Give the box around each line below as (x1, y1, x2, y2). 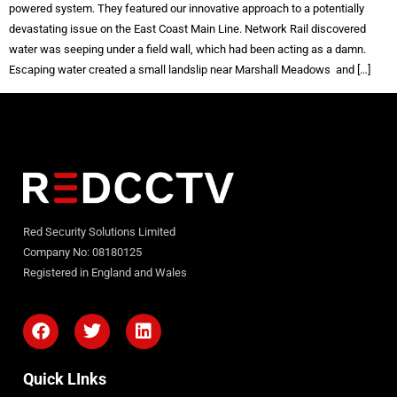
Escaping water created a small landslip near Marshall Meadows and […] (9, 63, 370, 77)
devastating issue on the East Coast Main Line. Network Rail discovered (9, 22, 366, 36)
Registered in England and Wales (22, 266, 187, 280)
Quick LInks (22, 370, 106, 389)
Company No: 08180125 (22, 245, 142, 260)
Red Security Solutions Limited (22, 225, 175, 239)
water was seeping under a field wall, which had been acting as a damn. (9, 43, 366, 57)
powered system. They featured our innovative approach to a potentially (9, 2, 364, 16)
